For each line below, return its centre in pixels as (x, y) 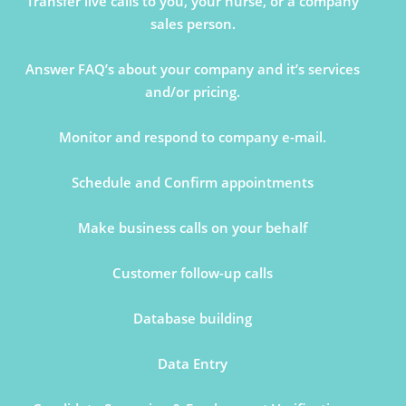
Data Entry (193, 364)
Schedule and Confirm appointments (193, 183)
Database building (193, 319)
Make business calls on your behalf (193, 228)
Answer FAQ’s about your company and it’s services (193, 69)
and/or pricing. (193, 92)
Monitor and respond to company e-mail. (193, 137)
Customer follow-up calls (193, 273)
